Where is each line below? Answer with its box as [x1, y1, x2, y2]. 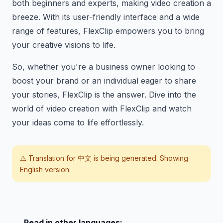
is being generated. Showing [92, 154, 188, 162]
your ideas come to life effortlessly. [12, 117, 144, 127]
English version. [20, 165, 71, 174]
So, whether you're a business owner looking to [12, 62, 195, 72]
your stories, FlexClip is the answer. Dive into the [12, 90, 196, 100]
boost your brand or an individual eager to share [12, 76, 196, 86]
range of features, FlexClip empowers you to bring [12, 26, 204, 36]
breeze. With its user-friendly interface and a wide [12, 12, 200, 22]
